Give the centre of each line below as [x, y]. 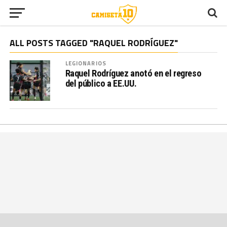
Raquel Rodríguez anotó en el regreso [133, 73]
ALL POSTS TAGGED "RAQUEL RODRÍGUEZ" [93, 43]
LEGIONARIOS [86, 63]
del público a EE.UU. [101, 83]
